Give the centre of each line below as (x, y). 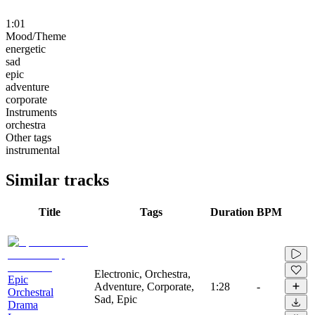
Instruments (31, 112)
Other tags (28, 137)
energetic (26, 49)
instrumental (33, 150)
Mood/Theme (36, 36)
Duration (232, 212)
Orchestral (31, 292)
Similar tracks (57, 180)
